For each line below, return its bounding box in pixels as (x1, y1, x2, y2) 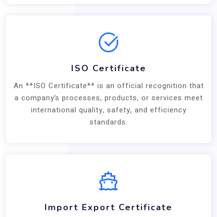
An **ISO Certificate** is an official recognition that (13, 80, 204, 91)
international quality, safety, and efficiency (31, 104, 186, 115)
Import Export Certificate (45, 201, 172, 213)
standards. (89, 116, 128, 127)
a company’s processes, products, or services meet (14, 92, 203, 103)
